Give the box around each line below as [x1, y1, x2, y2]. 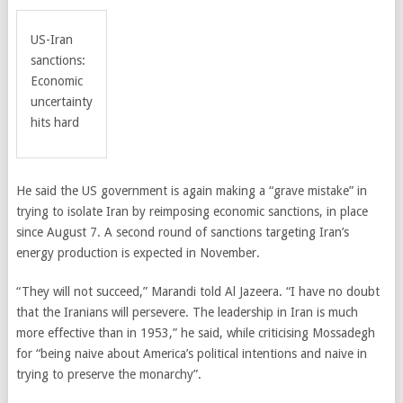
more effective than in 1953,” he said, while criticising [15, 326, 312, 340]
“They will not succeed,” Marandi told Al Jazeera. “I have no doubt [15, 284, 380, 299]
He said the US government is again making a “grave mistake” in [15, 184, 367, 198]
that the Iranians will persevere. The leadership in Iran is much [15, 305, 358, 319]
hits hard [30, 115, 79, 130]
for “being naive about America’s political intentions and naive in [15, 346, 367, 361]
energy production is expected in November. [15, 246, 260, 260]
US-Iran [30, 32, 73, 47]
